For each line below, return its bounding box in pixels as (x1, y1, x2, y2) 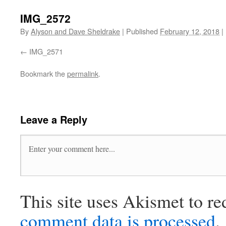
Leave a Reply (20, 112, 87, 127)
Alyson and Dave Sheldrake (31, 26, 120, 36)
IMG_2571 (29, 46, 63, 56)
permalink (67, 68, 98, 79)
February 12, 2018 (160, 26, 219, 36)
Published (126, 26, 158, 36)
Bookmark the (20, 68, 67, 79)
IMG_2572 (20, 11, 71, 26)
